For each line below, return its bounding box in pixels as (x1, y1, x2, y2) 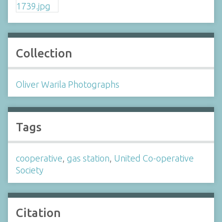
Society (16, 165, 44, 175)
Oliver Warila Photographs (16, 79, 119, 89)
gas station (67, 153, 110, 164)
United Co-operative (114, 153, 194, 164)
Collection (16, 46, 72, 60)
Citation (16, 206, 61, 220)
